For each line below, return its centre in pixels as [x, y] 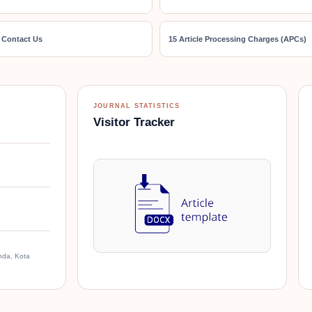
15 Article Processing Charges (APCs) [237, 39]
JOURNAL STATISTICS [136, 106]
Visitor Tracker [134, 122]
